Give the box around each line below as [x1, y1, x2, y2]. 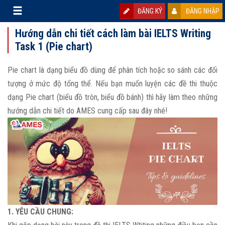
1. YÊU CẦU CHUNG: [8, 207, 75, 217]
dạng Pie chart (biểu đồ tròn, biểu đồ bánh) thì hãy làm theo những [8, 92, 217, 102]
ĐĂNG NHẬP [186, 7, 219, 15]
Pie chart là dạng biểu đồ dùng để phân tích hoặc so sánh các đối [8, 65, 217, 75]
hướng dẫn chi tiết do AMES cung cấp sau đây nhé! [8, 106, 167, 116]
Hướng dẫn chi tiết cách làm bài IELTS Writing [15, 27, 211, 40]
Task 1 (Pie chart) [15, 40, 93, 53]
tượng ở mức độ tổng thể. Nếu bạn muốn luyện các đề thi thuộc [8, 79, 217, 88]
